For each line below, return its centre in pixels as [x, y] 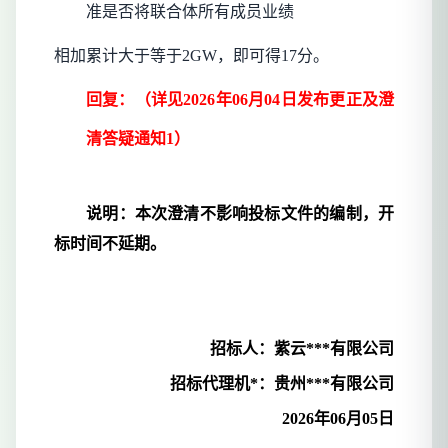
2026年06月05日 [338, 419]
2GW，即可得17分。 [255, 56]
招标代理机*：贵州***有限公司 [282, 384]
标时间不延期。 [110, 244]
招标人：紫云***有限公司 [302, 349]
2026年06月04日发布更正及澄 [289, 100]
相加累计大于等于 [118, 56]
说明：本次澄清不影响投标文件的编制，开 [240, 214]
